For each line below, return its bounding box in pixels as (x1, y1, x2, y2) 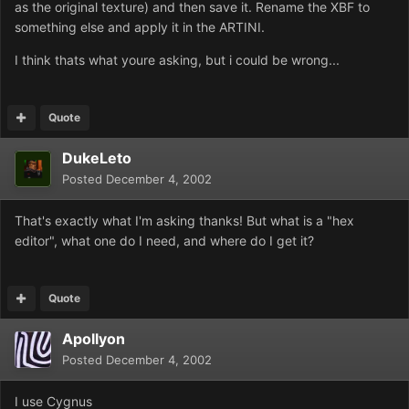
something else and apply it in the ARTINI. (15, 19, 265, 36)
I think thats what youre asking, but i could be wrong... (15, 52, 340, 68)
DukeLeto (62, 149, 131, 168)
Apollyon (62, 330, 125, 349)
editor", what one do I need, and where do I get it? (15, 233, 314, 249)
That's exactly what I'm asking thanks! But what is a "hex (15, 213, 354, 229)
